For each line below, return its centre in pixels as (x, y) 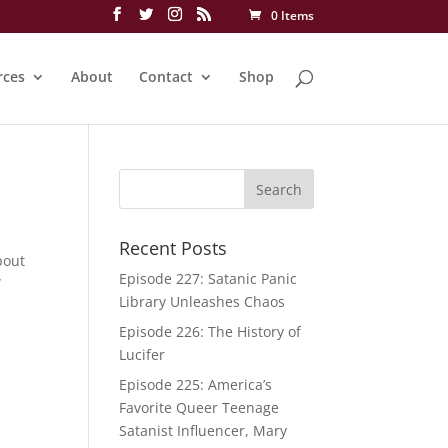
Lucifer (142, 354)
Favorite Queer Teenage (199, 407)
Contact (165, 76)
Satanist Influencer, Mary (203, 430)
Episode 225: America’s (196, 384)
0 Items (292, 15)
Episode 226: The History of (210, 331)
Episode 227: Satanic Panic (208, 278)
